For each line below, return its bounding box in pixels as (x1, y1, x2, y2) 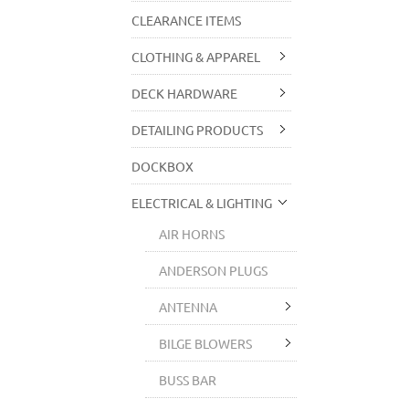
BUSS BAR (159, 372, 217, 388)
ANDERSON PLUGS (159, 262, 268, 278)
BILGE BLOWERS (159, 335, 253, 351)
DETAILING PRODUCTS (131, 121, 264, 138)
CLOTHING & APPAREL (131, 48, 261, 65)
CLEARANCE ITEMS (131, 12, 242, 28)
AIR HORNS (159, 225, 225, 242)
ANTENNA (159, 299, 218, 315)
